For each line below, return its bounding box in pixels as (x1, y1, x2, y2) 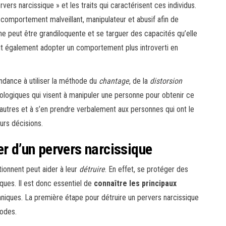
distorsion (150, 76, 182, 86)
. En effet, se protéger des (105, 164, 188, 175)
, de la (129, 76, 150, 86)
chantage (99, 76, 129, 86)
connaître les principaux (94, 179, 177, 189)
